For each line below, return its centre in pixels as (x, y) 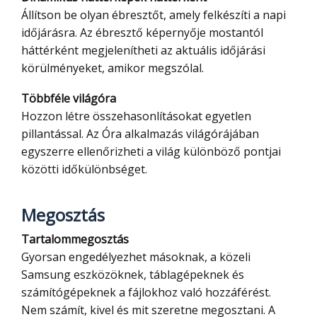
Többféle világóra (73, 99)
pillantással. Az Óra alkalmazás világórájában (140, 134)
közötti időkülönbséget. (84, 169)
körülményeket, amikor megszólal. (113, 68)
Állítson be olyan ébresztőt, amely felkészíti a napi (154, 15)
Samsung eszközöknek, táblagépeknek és (133, 275)
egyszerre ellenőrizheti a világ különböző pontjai (151, 152)
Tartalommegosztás (79, 240)
